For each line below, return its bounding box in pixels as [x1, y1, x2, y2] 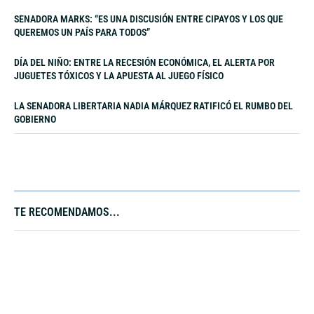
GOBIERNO [14, 113, 56, 125]
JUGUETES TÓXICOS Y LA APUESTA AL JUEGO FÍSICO [14, 69, 224, 81]
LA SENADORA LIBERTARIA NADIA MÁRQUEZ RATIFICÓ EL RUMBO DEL [14, 100, 293, 111]
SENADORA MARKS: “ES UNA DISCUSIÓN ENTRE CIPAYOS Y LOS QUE [14, 13, 283, 25]
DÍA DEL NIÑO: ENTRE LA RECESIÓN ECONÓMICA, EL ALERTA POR [14, 56, 275, 68]
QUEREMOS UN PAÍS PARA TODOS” [14, 26, 150, 38]
